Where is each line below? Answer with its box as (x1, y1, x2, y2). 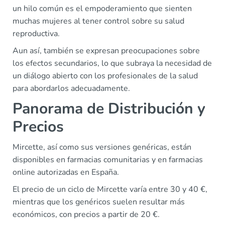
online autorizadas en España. (13, 167, 119, 178)
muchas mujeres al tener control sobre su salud (13, 16, 184, 27)
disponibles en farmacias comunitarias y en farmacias (13, 154, 203, 165)
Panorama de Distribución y (13, 98, 205, 119)
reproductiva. (13, 28, 60, 39)
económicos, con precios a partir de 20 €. (13, 209, 160, 220)
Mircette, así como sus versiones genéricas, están (13, 142, 191, 153)
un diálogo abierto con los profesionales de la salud (13, 70, 198, 81)
